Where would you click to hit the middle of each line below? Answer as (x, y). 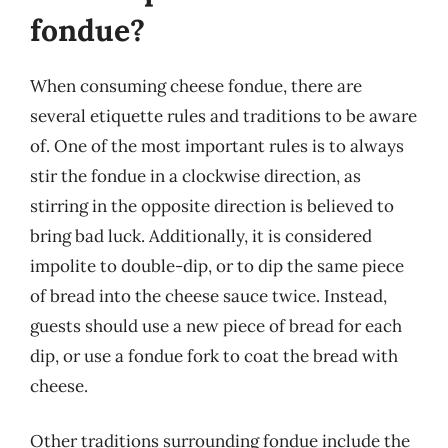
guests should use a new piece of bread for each (216, 325)
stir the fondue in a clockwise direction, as (195, 175)
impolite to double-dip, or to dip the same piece (217, 265)
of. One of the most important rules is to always (217, 145)
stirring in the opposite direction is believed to (212, 205)
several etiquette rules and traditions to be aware (223, 115)
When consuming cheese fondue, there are (196, 85)
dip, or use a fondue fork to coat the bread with (214, 355)
